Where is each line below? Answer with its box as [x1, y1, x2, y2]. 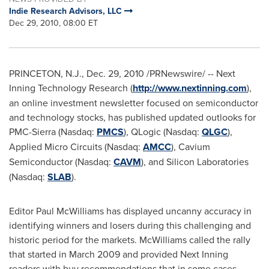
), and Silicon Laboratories [141, 155, 249, 168]
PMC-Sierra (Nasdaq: [9, 125, 97, 138]
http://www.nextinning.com [133, 81, 247, 95]
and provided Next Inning [120, 247, 228, 261]
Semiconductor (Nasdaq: [9, 155, 113, 168]
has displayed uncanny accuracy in [104, 204, 252, 217]
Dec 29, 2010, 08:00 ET [9, 17, 98, 29]
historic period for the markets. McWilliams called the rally [9, 233, 250, 246]
